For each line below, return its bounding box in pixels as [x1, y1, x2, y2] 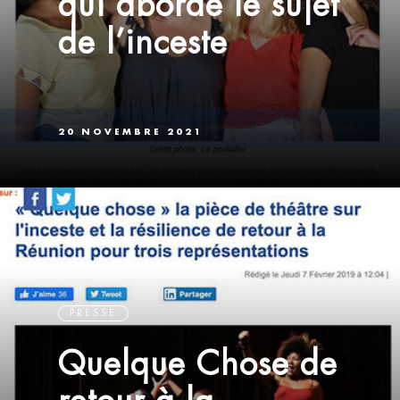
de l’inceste [58, 26, 228, 59]
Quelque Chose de [58, 347, 337, 380]
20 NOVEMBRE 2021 [58, 127, 203, 137]
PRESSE [70, 308, 117, 318]
